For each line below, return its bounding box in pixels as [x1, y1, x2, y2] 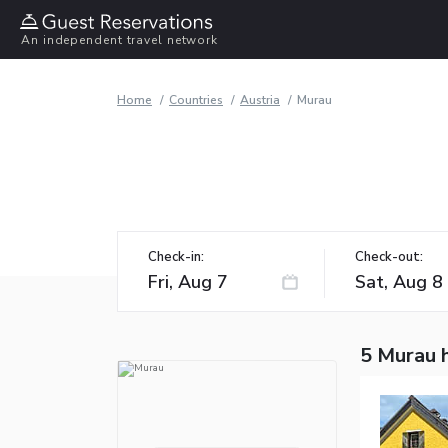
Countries [169, 91, 223, 108]
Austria [240, 91, 280, 108]
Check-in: [148, 247, 204, 266]
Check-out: [355, 247, 423, 266]
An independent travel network [21, 32, 219, 49]
